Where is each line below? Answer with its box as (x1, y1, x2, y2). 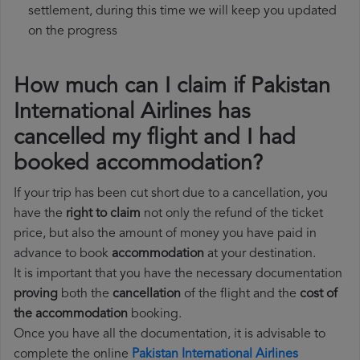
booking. (128, 308, 182, 321)
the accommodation (14, 308, 128, 321)
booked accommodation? (14, 153, 263, 176)
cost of (300, 288, 337, 301)
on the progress (28, 25, 117, 39)
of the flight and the (181, 288, 300, 301)
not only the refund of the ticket (141, 207, 323, 221)
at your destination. (204, 247, 316, 261)
